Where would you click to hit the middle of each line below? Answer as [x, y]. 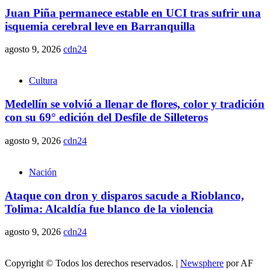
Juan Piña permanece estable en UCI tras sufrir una [133, 13]
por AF [238, 263]
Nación [43, 172]
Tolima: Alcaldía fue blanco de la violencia [109, 209]
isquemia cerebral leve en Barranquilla [100, 26]
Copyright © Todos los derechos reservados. [90, 263]
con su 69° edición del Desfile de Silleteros [106, 118]
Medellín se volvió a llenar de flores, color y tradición [135, 104]
